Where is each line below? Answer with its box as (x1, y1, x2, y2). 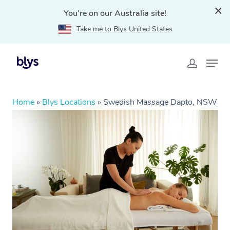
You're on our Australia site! (64, 8, 166, 19)
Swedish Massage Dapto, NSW (103, 97, 217, 108)
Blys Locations (42, 97, 95, 108)
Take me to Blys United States (76, 24, 172, 34)
